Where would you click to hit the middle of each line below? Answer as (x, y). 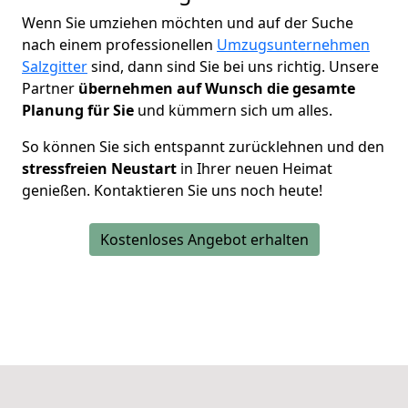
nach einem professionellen (119, 44)
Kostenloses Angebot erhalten (204, 239)
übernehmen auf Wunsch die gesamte (217, 88)
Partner (50, 88)
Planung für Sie (78, 110)
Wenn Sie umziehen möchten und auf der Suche (188, 22)
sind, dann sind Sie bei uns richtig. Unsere (233, 66)
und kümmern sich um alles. (233, 110)
